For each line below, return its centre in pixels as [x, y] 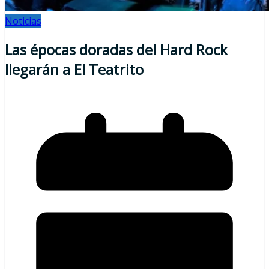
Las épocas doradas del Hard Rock [116, 49]
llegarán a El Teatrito [74, 69]
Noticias [23, 21]
